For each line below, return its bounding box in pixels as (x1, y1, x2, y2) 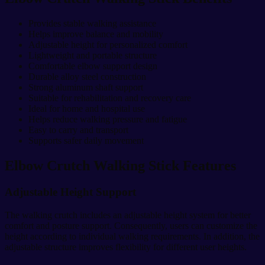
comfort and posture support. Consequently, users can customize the (5, 220, 257, 231)
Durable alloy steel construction (28, 72, 146, 82)
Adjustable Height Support (5, 185, 136, 198)
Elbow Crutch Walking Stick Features (5, 158, 236, 174)
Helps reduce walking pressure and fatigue (28, 114, 187, 125)
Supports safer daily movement (28, 135, 144, 146)
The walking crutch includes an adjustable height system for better (5, 209, 251, 220)
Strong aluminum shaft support (28, 82, 143, 93)
